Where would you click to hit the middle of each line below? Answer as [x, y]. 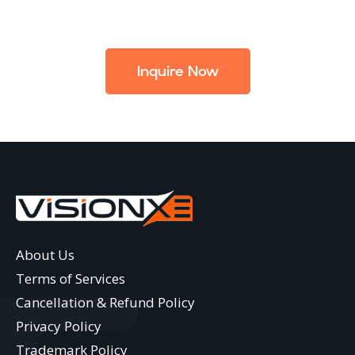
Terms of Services [71, 278]
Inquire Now [177, 71]
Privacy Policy [59, 326]
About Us [45, 254]
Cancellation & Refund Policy [105, 302]
